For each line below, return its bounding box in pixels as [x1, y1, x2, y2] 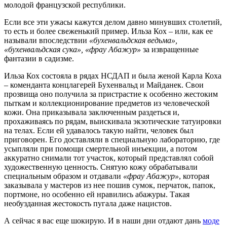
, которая [179, 171, 209, 180]
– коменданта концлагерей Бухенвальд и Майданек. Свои [4, 80, 204, 89]
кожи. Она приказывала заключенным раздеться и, [4, 107, 179, 117]
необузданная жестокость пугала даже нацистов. [4, 199, 172, 208]
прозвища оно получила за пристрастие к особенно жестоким [4, 89, 218, 98]
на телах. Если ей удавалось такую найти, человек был [4, 126, 194, 135]
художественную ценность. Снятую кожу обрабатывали [4, 162, 198, 171]
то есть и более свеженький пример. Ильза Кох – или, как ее [4, 26, 213, 35]
